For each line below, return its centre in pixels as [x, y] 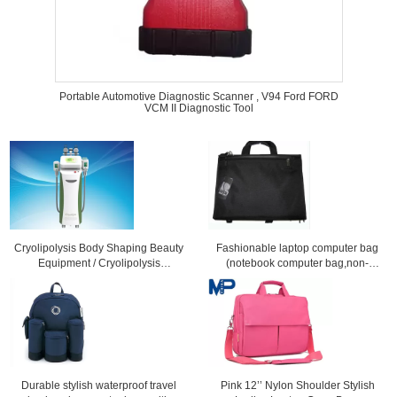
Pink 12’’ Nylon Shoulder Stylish [297, 385]
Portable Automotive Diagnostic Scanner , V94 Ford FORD [198, 97]
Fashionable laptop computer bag [298, 248]
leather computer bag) [297, 278]
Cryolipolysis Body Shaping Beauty [99, 248]
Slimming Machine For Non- [99, 278]
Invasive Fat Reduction [99, 293]
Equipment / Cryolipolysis [99, 263]
